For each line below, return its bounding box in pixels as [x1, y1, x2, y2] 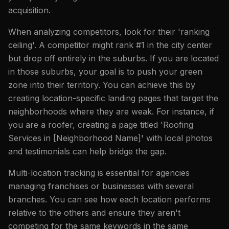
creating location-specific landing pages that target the [8, 93, 218, 103]
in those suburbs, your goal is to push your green [8, 66, 202, 77]
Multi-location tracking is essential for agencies [8, 167, 190, 178]
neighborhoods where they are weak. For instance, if [8, 106, 214, 117]
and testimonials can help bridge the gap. [8, 146, 167, 156]
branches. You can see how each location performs [8, 194, 211, 204]
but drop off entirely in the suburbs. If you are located [8, 53, 219, 63]
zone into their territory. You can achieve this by [8, 79, 195, 90]
